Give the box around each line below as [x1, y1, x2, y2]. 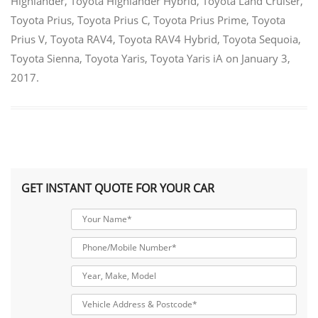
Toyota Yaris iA [150, 50, 223, 65]
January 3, [241, 50, 290, 65]
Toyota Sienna [11, 50, 79, 65]
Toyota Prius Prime [153, 12, 246, 27]
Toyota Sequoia [223, 31, 298, 46]
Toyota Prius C [77, 12, 148, 27]
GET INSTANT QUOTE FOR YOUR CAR [21, 180, 214, 196]
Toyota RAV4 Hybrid [119, 31, 217, 46]
